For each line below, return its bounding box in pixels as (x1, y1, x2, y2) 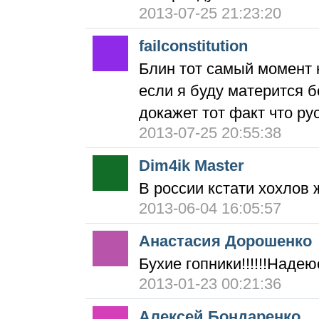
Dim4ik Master (139, 157, 244, 175)
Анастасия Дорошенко (139, 232, 312, 251)
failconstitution (139, 37, 248, 56)
